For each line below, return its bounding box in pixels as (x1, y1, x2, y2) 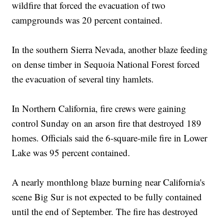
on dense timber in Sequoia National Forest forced (12, 58, 200, 71)
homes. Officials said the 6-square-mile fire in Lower (12, 132, 208, 144)
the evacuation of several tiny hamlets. (12, 73, 154, 85)
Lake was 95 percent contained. (12, 146, 131, 159)
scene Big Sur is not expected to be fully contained (12, 191, 202, 203)
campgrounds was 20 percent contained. (12, 14, 163, 27)
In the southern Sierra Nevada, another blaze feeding (12, 43, 208, 56)
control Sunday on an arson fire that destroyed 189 (12, 117, 202, 130)
